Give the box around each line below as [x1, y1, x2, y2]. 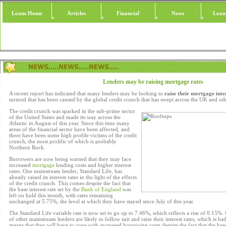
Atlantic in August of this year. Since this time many [9, 120, 130, 126]
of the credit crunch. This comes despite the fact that [9, 180, 131, 186]
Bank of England [81, 186, 121, 192]
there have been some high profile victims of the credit [9, 132, 137, 138]
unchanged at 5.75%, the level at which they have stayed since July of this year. [9, 198, 194, 204]
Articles [67, 10, 86, 16]
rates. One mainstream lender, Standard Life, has [9, 168, 122, 174]
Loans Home [12, 10, 42, 16]
